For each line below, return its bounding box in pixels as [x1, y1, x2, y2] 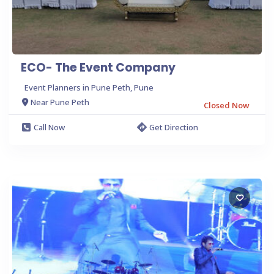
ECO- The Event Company [21, 59, 176, 76]
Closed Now [204, 99, 250, 111]
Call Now [34, 121, 65, 133]
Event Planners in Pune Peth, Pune [24, 81, 154, 93]
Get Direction [149, 121, 198, 133]
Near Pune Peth [31, 97, 89, 108]
